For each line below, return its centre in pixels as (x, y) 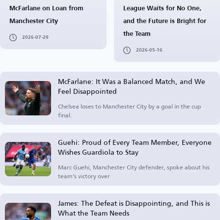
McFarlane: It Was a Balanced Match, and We (132, 81)
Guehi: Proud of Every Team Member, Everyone (135, 142)
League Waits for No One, (162, 9)
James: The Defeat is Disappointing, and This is (134, 203)
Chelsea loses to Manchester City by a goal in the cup (129, 106)
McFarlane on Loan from (46, 9)
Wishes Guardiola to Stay (98, 152)
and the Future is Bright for (165, 21)
